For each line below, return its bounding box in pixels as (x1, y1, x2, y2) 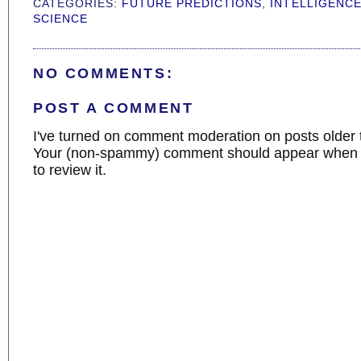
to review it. (33, 161, 106, 178)
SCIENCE (33, 11, 89, 25)
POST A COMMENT (33, 99, 194, 116)
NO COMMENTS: (33, 65, 174, 82)
